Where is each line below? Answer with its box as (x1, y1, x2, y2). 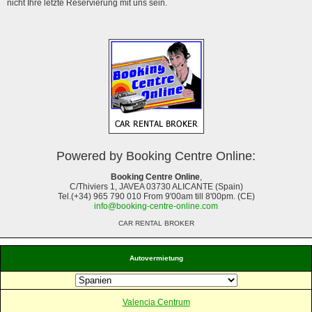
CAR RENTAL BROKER (118, 219, 194, 227)
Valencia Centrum (122, 297, 190, 307)
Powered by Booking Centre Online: (56, 148, 256, 163)
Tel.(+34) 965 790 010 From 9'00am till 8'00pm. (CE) (57, 191, 255, 201)
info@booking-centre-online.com (94, 201, 218, 211)
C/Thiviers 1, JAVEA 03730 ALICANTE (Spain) (69, 181, 243, 192)
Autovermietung (129, 253, 183, 262)
